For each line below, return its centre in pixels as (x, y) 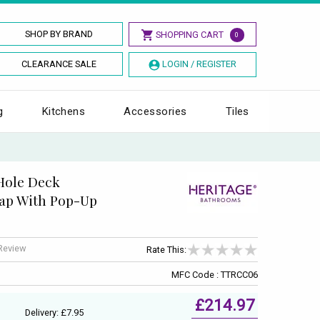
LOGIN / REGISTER (199, 64)
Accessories (155, 111)
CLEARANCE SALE (59, 64)
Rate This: (166, 250)
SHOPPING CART (189, 35)
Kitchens (64, 111)
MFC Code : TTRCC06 (215, 274)
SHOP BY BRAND (59, 34)
